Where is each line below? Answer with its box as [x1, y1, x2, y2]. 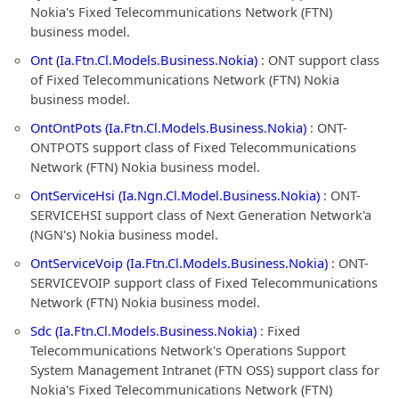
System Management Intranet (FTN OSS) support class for [30, 361, 379, 379]
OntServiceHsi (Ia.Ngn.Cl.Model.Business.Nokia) [30, 186, 320, 204]
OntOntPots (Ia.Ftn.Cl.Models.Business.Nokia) [30, 118, 306, 136]
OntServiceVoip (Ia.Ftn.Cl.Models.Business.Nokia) [30, 254, 328, 272]
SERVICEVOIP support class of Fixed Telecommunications [30, 273, 378, 291]
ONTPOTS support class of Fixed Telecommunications [30, 138, 356, 156]
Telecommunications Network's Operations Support [30, 341, 346, 359]
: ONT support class [257, 51, 379, 69]
